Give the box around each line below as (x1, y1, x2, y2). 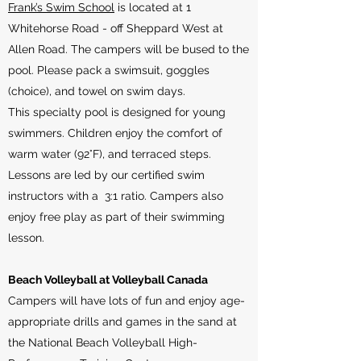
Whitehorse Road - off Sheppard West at (8, 22, 223, 35)
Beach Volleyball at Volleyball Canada (8, 273, 208, 286)
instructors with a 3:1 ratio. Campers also (8, 189, 223, 202)
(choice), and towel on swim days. (8, 85, 185, 98)
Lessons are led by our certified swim (8, 168, 205, 181)
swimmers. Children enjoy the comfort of (8, 127, 222, 139)
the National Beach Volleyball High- (8, 336, 197, 349)
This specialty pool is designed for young (8, 106, 226, 118)
